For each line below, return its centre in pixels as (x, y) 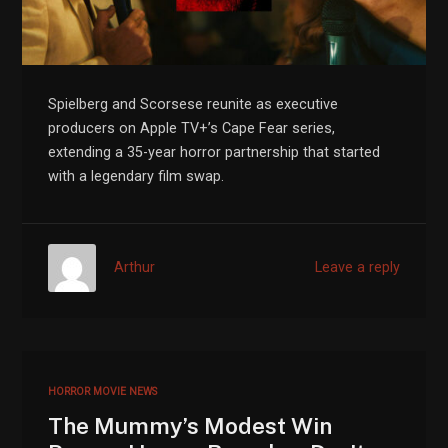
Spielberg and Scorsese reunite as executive (193, 105)
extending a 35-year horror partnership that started (214, 153)
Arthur (135, 267)
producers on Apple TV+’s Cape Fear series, (192, 129)
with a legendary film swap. (136, 177)
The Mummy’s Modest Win (190, 425)
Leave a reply (357, 267)
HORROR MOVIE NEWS (103, 391)
